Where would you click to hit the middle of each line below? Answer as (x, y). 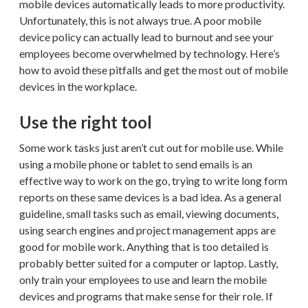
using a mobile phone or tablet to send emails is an (136, 164)
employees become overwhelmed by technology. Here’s (150, 53)
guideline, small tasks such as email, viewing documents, (149, 213)
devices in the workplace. (78, 86)
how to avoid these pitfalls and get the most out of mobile (154, 69)
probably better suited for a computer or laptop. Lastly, (148, 263)
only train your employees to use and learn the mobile (143, 279)
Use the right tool (86, 122)
